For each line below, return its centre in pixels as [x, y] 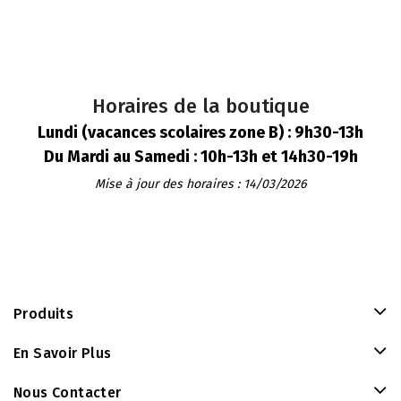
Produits [44, 314]
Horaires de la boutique [200, 106]
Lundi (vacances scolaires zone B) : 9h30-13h [200, 132]
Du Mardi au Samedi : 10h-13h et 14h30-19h [200, 157]
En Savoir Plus [63, 353]
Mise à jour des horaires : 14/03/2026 [200, 184]
